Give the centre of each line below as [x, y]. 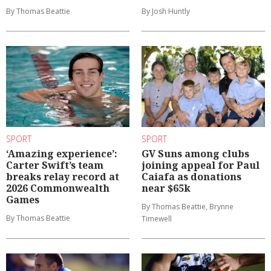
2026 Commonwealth [58, 188]
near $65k [166, 188]
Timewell [157, 219]
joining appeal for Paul [201, 165]
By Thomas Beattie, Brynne [188, 207]
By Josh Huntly [166, 11]
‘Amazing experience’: [62, 154]
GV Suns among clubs [195, 154]
